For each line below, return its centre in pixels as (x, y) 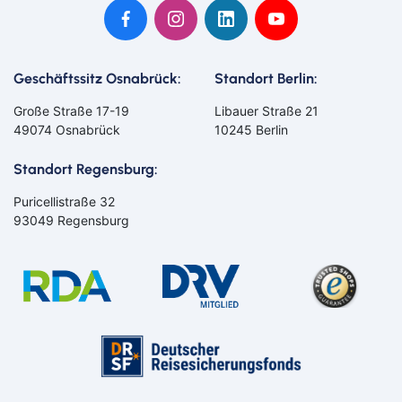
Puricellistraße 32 (64, 201)
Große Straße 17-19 (71, 110)
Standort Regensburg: (86, 169)
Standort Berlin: (266, 78)
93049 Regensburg (71, 220)
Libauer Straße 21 (267, 110)
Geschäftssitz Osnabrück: (97, 78)
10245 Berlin (251, 129)
